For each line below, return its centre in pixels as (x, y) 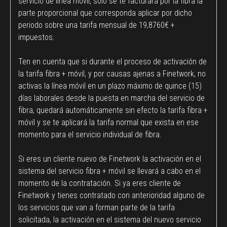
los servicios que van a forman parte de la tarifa (97, 207)
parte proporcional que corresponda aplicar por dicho (105, 13)
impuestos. (36, 37)
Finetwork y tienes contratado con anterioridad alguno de (111, 195)
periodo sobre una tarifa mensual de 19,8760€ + (97, 25)
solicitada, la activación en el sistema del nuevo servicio (110, 219)
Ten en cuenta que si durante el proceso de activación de (112, 61)
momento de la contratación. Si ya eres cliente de (100, 183)
